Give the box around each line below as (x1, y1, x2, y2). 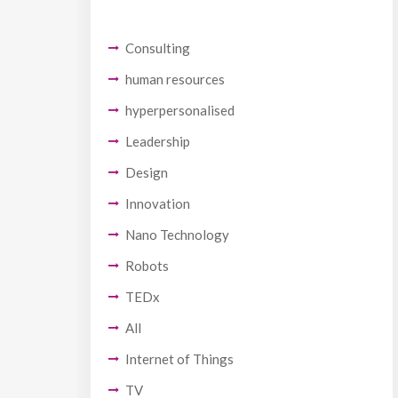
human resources (125, 70, 225, 87)
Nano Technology (125, 226, 229, 243)
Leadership (125, 132, 190, 149)
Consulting (125, 39, 190, 56)
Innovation (125, 195, 190, 211)
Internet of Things (125, 350, 234, 367)
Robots (125, 257, 169, 274)
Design (125, 163, 168, 180)
